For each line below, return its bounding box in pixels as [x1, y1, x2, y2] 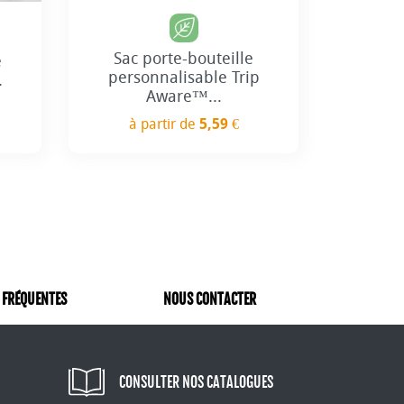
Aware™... [145, 86, 222, 106]
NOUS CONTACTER [162, 289, 256, 308]
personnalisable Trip [107, 67, 260, 87]
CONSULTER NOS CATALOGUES [118, 372, 273, 391]
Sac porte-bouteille [114, 48, 253, 69]
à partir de [128, 115, 199, 133]
